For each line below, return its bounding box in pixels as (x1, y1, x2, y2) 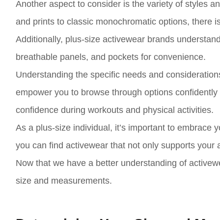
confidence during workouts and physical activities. (16, 105, 214, 115)
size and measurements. (16, 176, 112, 186)
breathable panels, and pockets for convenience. (16, 52, 206, 62)
